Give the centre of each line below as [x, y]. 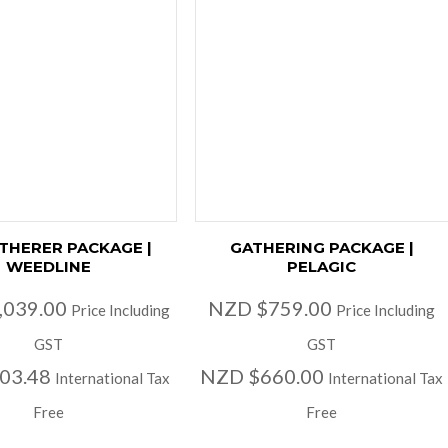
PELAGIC [322, 267]
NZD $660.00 [264, 376]
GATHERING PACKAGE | [321, 248]
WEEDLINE [49, 267]
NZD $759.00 [272, 308]
